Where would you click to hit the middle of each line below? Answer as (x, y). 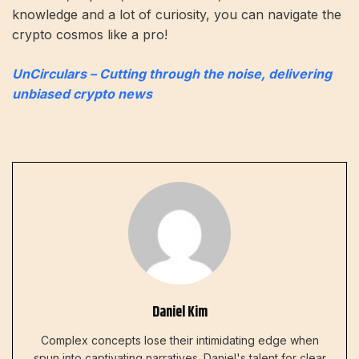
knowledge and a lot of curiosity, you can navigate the (177, 14)
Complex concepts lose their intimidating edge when (179, 340)
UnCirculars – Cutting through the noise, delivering (172, 73)
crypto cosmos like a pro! (90, 34)
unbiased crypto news (82, 93)
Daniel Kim (179, 312)
